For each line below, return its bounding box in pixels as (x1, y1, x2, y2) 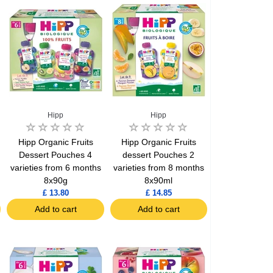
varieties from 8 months (113, 163, 204, 173)
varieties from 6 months (10, 163, 101, 173)
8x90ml (144, 175, 173, 186)
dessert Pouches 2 (122, 150, 195, 160)
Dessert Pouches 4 (19, 150, 93, 160)
